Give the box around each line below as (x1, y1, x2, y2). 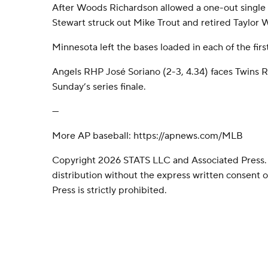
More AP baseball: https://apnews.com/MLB (52, 130, 243, 142)
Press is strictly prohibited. (52, 184, 167, 196)
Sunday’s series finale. (52, 81, 146, 93)
